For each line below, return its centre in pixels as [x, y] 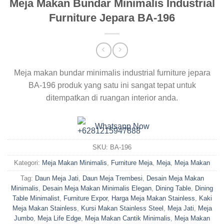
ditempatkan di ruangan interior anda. [112, 97]
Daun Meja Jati [56, 178]
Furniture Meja [132, 163]
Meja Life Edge [59, 218]
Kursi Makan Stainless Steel [122, 208]
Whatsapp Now [122, 126]
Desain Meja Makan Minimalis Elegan [97, 188]
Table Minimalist [36, 198]
